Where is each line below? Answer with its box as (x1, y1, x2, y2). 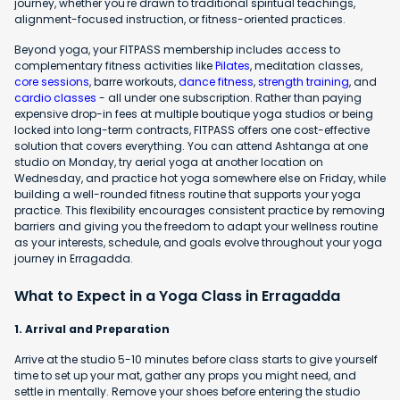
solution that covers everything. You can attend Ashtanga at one (14, 137, 368, 154)
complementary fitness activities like (14, 57, 215, 73)
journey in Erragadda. (14, 250, 133, 266)
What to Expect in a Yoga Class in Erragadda (14, 285, 340, 306)
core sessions (14, 73, 89, 89)
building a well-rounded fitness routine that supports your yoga (14, 186, 361, 202)
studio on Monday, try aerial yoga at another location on (14, 154, 323, 170)
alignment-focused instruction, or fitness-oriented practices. (14, 11, 346, 27)
